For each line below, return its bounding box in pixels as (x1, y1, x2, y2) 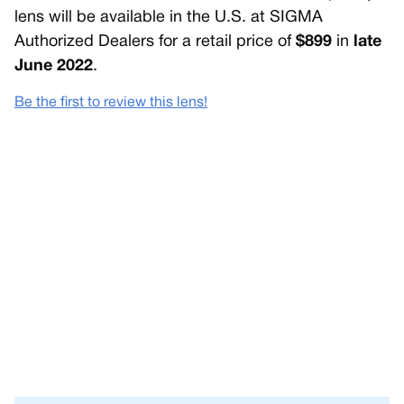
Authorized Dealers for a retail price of (14, 34, 296, 50)
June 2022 (14, 59, 93, 75)
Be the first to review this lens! (14, 96, 207, 110)
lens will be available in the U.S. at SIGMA (14, 10, 323, 26)
